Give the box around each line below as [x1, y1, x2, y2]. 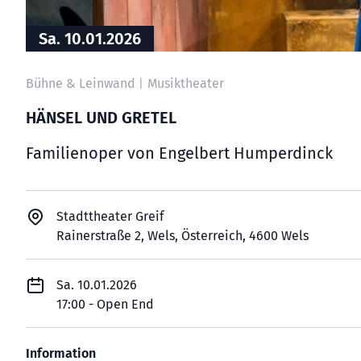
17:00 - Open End [56, 297, 154, 312]
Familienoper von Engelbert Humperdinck [26, 143, 333, 163]
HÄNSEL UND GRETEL [26, 108, 176, 127]
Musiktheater [147, 76, 224, 91]
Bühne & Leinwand [26, 76, 139, 91]
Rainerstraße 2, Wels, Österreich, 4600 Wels [56, 228, 309, 243]
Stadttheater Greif [56, 209, 164, 224]
